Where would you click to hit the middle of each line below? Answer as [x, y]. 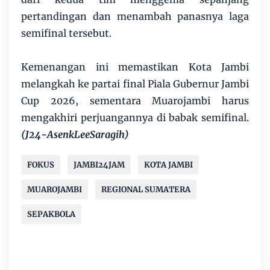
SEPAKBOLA [51, 214]
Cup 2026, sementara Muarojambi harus [135, 100]
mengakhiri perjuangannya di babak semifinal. [135, 117]
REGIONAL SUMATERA [146, 189]
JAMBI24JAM [99, 165]
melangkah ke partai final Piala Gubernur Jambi [135, 83]
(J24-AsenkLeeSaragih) [76, 134]
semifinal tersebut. [66, 33]
